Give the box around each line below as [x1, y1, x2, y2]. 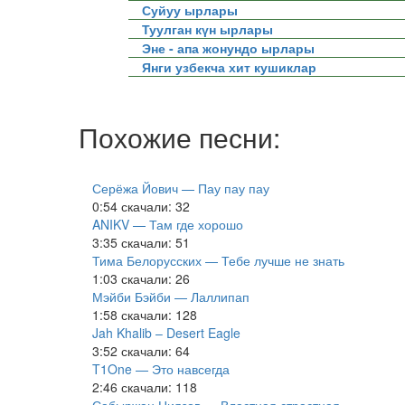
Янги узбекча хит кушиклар [142, 58, 316, 76]
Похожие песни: [79, 118, 280, 156]
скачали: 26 [121, 269, 190, 287]
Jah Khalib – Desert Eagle [92, 324, 240, 342]
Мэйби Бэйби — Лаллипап [92, 287, 250, 306]
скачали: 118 [121, 378, 197, 396]
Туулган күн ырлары [142, 20, 273, 38]
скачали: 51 [121, 233, 190, 251]
